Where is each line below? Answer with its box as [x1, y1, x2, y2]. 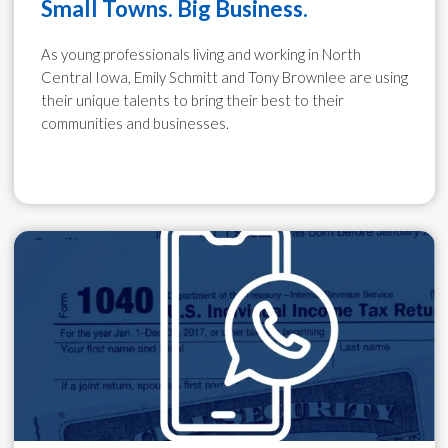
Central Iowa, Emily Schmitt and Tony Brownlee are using [40, 67, 408, 86]
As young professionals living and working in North [40, 44, 361, 63]
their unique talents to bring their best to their [40, 90, 344, 109]
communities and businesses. [40, 113, 229, 132]
